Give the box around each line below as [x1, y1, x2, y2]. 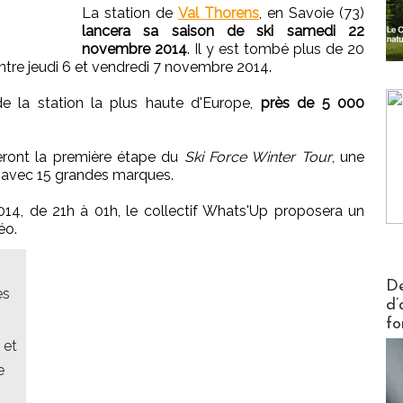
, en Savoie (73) [259, 4, 364, 22]
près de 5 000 [260, 94, 364, 112]
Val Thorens [178, 4, 259, 22]
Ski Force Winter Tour [184, 148, 332, 166]
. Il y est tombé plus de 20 [187, 40, 364, 58]
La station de [82, 4, 178, 22]
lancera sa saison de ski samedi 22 [82, 22, 364, 40]
